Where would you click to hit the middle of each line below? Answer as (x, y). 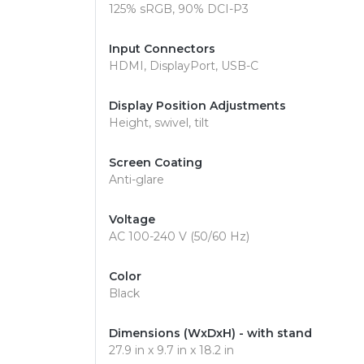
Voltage (132, 219)
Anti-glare (136, 180)
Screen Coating (156, 162)
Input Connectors (162, 49)
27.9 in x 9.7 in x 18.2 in (171, 350)
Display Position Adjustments (197, 106)
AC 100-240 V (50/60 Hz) (179, 236)
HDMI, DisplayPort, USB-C (184, 66)
